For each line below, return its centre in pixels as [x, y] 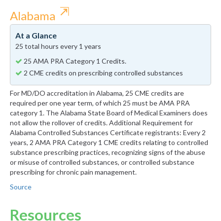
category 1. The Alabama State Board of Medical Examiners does [109, 113]
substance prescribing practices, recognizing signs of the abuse [108, 152]
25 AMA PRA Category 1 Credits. [74, 61]
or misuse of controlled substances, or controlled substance [102, 162]
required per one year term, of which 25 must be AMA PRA [100, 103]
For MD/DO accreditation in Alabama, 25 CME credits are [97, 93]
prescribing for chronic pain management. [73, 172]
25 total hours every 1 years [58, 46]
